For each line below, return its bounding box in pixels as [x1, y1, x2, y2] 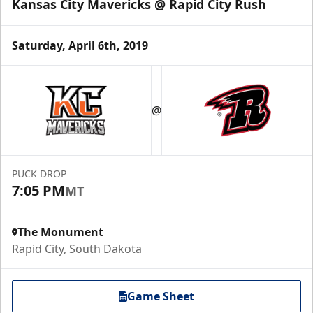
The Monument [17, 224, 103, 240]
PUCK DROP [12, 167, 66, 180]
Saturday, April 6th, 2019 [12, 38, 148, 53]
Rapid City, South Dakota [12, 241, 142, 256]
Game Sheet [127, 289, 194, 304]
